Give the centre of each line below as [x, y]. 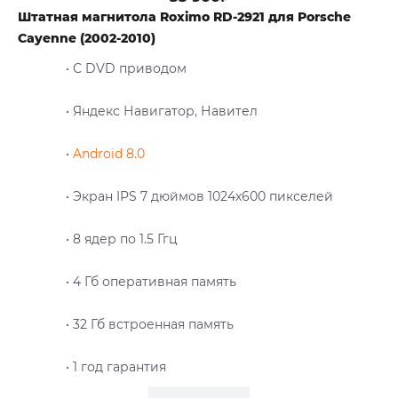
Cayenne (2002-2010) [87, 38]
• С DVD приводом [126, 68]
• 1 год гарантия [115, 366]
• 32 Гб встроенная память [149, 324]
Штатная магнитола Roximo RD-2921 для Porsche [184, 16]
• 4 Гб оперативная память [151, 281]
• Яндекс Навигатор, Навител [161, 111]
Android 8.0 [108, 153]
